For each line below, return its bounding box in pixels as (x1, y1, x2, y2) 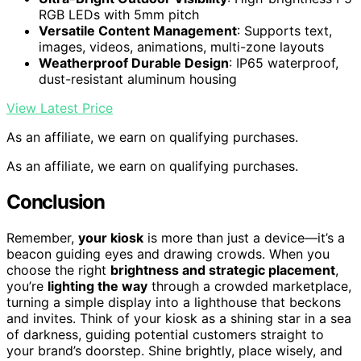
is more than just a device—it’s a (143, 230, 345, 247)
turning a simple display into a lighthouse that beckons (6, 294, 341, 311)
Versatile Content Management (39, 23, 237, 39)
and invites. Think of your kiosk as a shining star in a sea (6, 310, 351, 327)
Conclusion (6, 190, 105, 214)
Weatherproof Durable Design (39, 55, 229, 72)
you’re (6, 278, 48, 295)
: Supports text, (237, 23, 332, 39)
